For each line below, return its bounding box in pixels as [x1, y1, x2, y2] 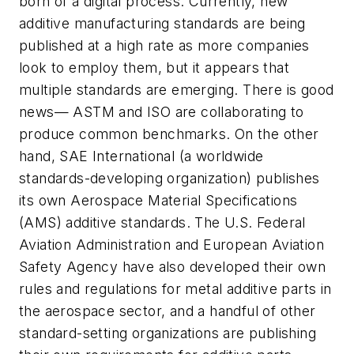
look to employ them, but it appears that [19, 59, 289, 77]
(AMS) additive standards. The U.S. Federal [19, 214, 306, 232]
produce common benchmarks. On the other [19, 126, 319, 143]
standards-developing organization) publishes [19, 170, 320, 187]
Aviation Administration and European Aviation [19, 236, 324, 254]
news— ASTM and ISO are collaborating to [19, 104, 304, 121]
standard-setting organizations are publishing [19, 325, 316, 342]
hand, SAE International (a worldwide [19, 148, 264, 165]
